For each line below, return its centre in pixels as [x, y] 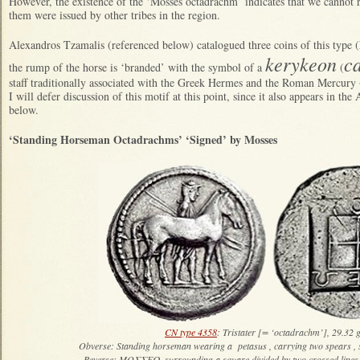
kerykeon [301, 63]
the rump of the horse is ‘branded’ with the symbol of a [137, 67]
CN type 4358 [191, 331]
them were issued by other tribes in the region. [115, 14]
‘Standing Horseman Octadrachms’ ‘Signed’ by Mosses [143, 139]
